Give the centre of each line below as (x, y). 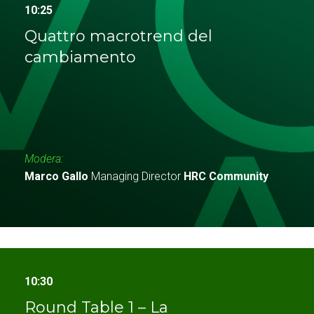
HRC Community (226, 177)
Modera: (44, 159)
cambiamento (80, 57)
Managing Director (136, 177)
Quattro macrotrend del (118, 36)
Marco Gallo (56, 177)
